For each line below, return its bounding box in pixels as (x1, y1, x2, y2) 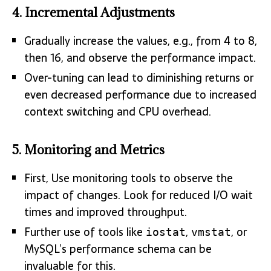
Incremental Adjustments (25, 4, 175, 21)
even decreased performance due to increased (24, 86, 256, 104)
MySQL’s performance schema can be (24, 240, 212, 258)
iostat (146, 226, 186, 239)
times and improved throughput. (24, 203, 187, 221)
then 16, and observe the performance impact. (24, 49, 256, 67)
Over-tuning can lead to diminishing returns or (24, 69, 253, 87)
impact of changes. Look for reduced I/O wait (24, 186, 253, 204)
